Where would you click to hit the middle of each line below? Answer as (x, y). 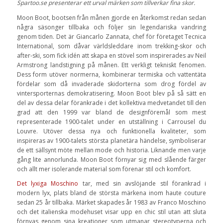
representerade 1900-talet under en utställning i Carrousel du (111, 121)
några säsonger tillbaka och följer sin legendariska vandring (111, 27)
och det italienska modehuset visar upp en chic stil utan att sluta (111, 212)
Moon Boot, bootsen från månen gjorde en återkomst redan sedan (111, 17)
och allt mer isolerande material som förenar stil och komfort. (104, 169)
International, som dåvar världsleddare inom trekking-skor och (111, 46)
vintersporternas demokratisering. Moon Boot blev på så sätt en (111, 93)
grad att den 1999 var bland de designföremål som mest (111, 112)
